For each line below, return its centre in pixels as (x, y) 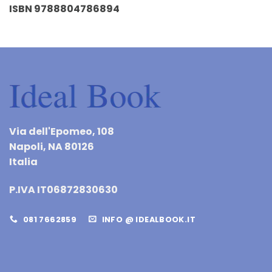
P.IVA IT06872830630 (63, 190)
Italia (23, 162)
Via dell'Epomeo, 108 (62, 132)
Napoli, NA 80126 (52, 147)
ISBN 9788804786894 (64, 9)
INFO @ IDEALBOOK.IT (149, 219)
